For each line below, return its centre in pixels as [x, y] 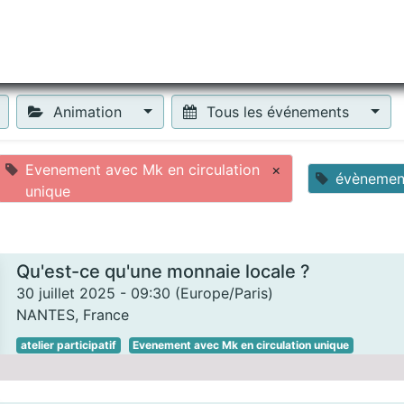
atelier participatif [68, 345]
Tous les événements [278, 112]
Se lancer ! [179, 41]
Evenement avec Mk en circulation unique [241, 345]
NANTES [46, 315]
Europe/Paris [224, 293]
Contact [343, 41]
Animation [88, 112]
